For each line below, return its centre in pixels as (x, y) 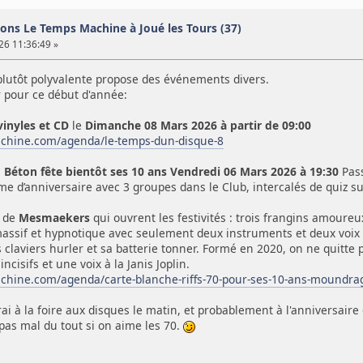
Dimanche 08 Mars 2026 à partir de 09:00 (198, 125)
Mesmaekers (54, 217)
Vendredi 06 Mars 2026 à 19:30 (254, 171)
